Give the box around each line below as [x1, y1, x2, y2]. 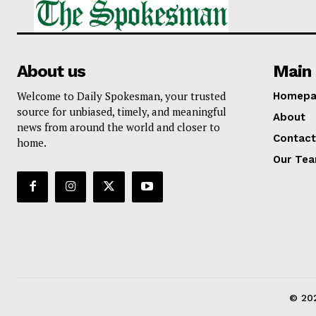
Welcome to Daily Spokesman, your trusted [17, 88, 226, 103]
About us [17, 61, 85, 81]
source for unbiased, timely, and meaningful [17, 104, 226, 119]
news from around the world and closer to [17, 119, 220, 134]
